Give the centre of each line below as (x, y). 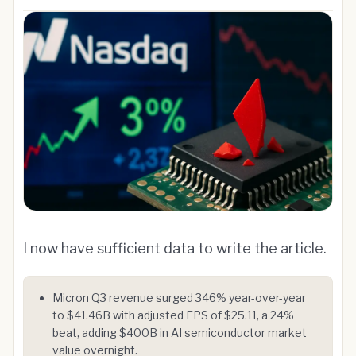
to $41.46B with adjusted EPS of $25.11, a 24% (173, 315)
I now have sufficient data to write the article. (175, 248)
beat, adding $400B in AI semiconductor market (180, 333)
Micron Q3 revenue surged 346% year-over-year (179, 298)
